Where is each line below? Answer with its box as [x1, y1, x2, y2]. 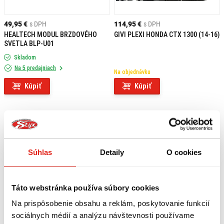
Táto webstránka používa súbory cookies [11, 183, 159, 191]
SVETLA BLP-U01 [4, 39, 54, 47]
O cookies [166, 147, 202, 156]
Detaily [99, 147, 124, 156]
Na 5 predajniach [14, 64, 56, 71]
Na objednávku [114, 68, 150, 75]
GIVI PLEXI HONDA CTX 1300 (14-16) [114, 30, 219, 38]
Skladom [14, 54, 36, 61]
